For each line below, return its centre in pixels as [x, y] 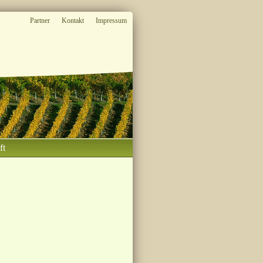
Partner [40, 21]
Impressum [111, 21]
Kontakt [73, 21]
